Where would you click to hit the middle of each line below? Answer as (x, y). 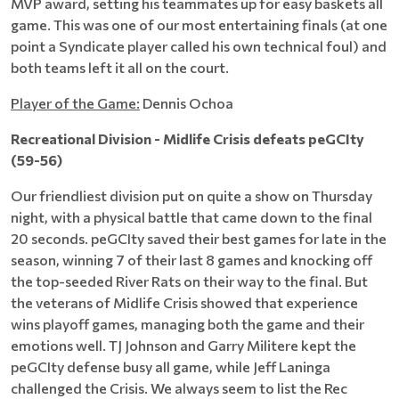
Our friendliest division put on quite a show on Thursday (191, 195)
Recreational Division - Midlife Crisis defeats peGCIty (187, 138)
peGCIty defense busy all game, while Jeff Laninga (171, 366)
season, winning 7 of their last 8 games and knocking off (191, 260)
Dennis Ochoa (187, 103)
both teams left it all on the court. (120, 67)
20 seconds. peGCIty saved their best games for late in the (199, 238)
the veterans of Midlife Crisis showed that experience (184, 302)
